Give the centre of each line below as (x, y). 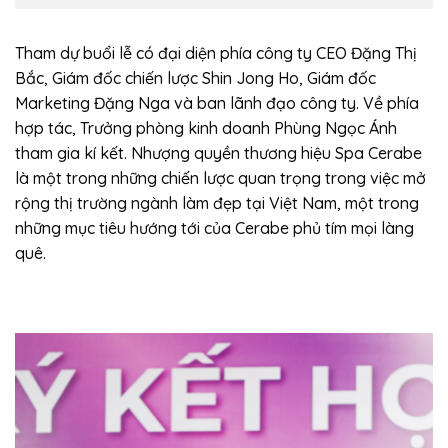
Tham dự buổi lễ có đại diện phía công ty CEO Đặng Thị (216, 53)
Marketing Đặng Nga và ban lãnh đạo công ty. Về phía (217, 103)
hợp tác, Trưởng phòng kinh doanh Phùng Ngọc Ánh (206, 128)
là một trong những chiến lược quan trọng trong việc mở (220, 178)
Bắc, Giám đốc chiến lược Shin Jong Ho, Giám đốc (195, 78)
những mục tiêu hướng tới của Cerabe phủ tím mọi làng (214, 228)
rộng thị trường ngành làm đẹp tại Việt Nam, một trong (217, 203)
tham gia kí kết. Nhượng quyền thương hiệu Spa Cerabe (218, 153)
